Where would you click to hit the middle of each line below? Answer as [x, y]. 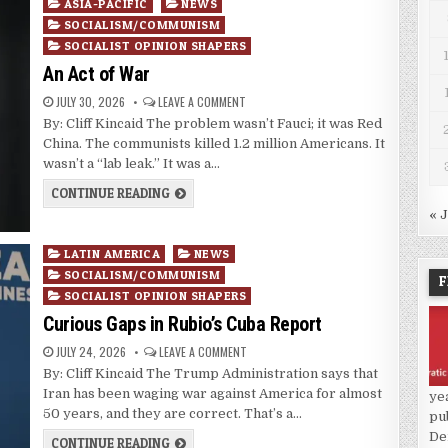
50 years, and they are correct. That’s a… [173, 414]
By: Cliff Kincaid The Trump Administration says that [211, 374]
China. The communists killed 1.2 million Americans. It [214, 144]
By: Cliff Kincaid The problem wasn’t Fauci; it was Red [213, 124]
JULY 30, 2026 [89, 102]
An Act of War [96, 74]
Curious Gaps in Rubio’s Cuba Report [182, 324]
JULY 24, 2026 [90, 352]
